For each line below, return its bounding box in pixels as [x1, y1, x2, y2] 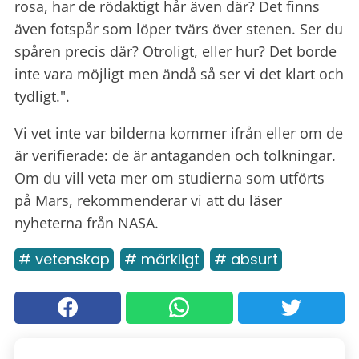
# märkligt [124, 248, 200, 269]
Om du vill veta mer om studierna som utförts [14, 167, 325, 188]
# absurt [214, 248, 278, 269]
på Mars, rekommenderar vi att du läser [14, 190, 282, 210]
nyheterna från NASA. [14, 212, 159, 232]
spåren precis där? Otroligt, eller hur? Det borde [14, 41, 337, 61]
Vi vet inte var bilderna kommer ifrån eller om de [14, 123, 343, 143]
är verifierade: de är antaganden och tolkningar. [14, 145, 336, 165]
